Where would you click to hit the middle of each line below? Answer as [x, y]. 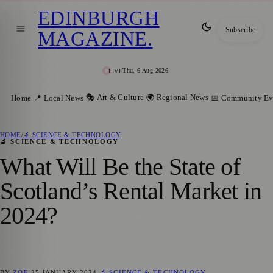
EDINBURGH [99, 18]
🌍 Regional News [177, 97]
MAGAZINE [93, 39]
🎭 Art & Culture [115, 97]
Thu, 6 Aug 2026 [146, 71]
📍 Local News [59, 98]
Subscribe [240, 30]
